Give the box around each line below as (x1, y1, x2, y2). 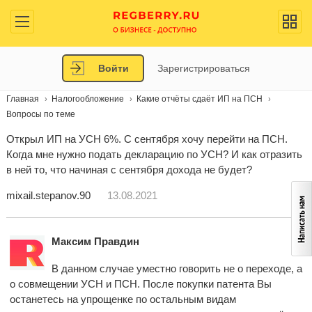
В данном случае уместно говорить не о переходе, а (51, 263, 302, 274)
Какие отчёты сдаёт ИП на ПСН (136, 94, 263, 104)
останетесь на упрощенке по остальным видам (9, 293, 236, 305)
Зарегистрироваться (157, 63, 250, 74)
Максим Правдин (51, 235, 139, 247)
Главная (6, 94, 39, 104)
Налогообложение (51, 94, 124, 104)
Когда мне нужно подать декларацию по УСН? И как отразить (6, 148, 302, 160)
